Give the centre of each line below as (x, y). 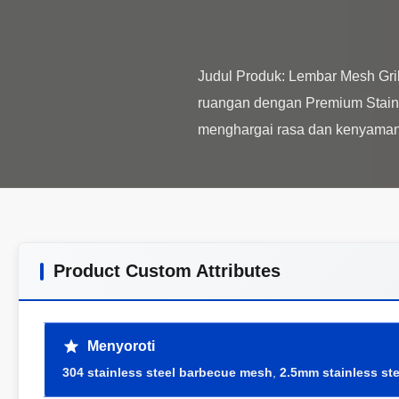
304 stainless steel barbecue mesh (167, 372)
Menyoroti (121, 346)
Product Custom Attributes (167, 271)
